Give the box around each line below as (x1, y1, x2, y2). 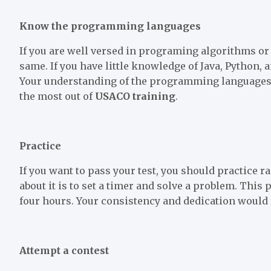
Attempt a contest (19, 244, 109, 256)
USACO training (95, 90, 175, 102)
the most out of (19, 90, 95, 102)
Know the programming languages (19, 19, 201, 32)
